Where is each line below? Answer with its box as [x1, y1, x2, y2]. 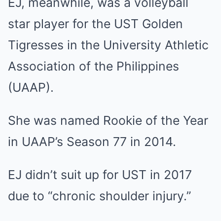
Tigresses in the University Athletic [8, 37, 209, 52]
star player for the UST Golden [8, 16, 183, 31]
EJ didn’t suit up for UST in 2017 [8, 167, 192, 182]
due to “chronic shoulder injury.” [8, 188, 191, 203]
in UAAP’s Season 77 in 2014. [8, 134, 176, 149]
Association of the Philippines [8, 58, 179, 74]
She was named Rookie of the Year [8, 112, 208, 128]
